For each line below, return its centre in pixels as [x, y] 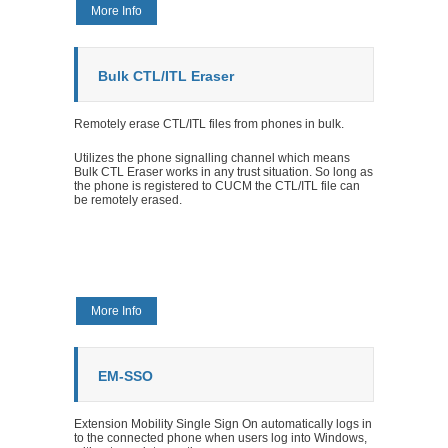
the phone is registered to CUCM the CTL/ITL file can [217, 185]
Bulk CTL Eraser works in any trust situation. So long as [223, 171]
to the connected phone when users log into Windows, [220, 437]
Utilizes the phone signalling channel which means [212, 157]
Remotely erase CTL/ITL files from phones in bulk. [209, 123]
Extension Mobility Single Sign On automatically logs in [223, 423]
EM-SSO [125, 375]
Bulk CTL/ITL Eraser [166, 75]
